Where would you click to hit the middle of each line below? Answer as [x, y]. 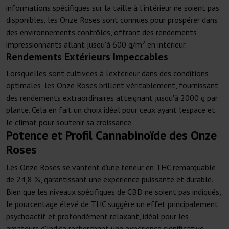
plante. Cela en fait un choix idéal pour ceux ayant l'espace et [111, 110]
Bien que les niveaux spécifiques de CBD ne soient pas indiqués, [113, 192]
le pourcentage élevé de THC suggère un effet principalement [112, 204]
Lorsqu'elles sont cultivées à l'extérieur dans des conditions [107, 73]
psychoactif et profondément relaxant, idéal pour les [97, 216]
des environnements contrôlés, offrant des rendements [101, 32]
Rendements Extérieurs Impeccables [87, 57]
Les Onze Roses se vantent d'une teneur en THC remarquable [111, 167]
